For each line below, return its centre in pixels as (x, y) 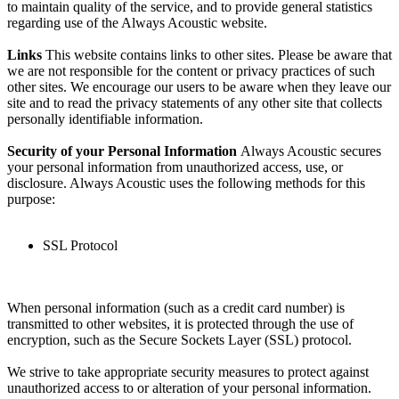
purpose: (31, 199)
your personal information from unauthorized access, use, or (175, 167)
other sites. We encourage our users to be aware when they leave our (199, 87)
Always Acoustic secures (311, 151)
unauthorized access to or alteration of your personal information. (189, 388)
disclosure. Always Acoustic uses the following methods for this (186, 183)
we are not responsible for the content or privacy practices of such (191, 71)
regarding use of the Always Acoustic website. (137, 23)
